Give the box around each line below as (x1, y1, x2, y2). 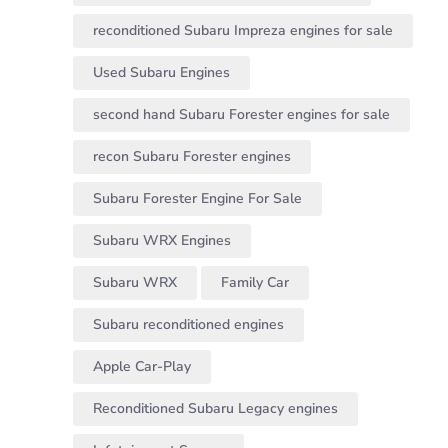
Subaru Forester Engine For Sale (93, 189, 302, 209)
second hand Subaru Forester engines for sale (93, 105, 390, 125)
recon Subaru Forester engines (93, 147, 291, 167)
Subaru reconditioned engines (93, 315, 284, 335)
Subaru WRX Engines (93, 231, 231, 251)
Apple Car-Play (93, 357, 191, 377)
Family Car (221, 273, 289, 293)
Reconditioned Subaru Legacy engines (93, 399, 338, 419)
